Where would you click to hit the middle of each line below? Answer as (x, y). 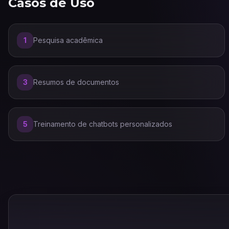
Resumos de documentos (76, 82)
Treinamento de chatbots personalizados (103, 124)
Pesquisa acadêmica (68, 40)
